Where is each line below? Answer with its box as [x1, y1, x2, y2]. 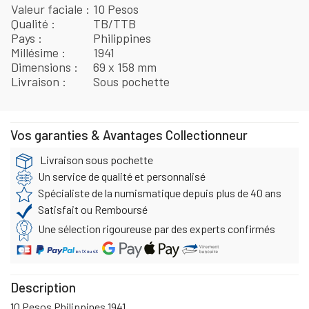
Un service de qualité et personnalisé [38, 169, 206, 183]
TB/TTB [93, 15, 137, 31]
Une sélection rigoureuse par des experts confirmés [38, 221, 275, 235]
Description [10, 279, 76, 295]
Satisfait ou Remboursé [38, 202, 148, 216]
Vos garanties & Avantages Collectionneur [10, 126, 248, 143]
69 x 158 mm [93, 59, 157, 74]
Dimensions [11, 59, 74, 74]
